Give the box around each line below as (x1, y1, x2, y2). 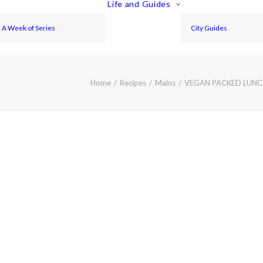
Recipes (120, 78, 146, 87)
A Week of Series (2, 23, 56, 32)
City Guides (191, 23, 228, 32)
